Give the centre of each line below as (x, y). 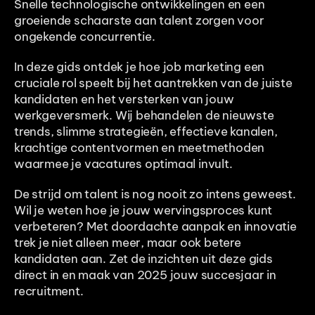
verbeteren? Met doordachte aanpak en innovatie (155, 226)
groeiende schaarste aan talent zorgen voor (139, 20)
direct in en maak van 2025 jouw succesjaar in (145, 275)
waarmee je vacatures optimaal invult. (123, 164)
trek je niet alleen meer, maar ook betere (128, 243)
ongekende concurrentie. (86, 37)
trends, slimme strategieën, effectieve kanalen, (146, 131)
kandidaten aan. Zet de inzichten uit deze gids (143, 259)
